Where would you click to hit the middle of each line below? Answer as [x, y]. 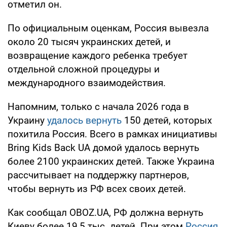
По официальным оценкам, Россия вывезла [108, 28]
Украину [26, 120]
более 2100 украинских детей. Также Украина [111, 161]
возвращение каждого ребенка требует [98, 55]
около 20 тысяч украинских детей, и [89, 42]
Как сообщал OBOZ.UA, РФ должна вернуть [105, 212]
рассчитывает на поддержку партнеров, [98, 175]
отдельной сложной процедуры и [84, 69]
